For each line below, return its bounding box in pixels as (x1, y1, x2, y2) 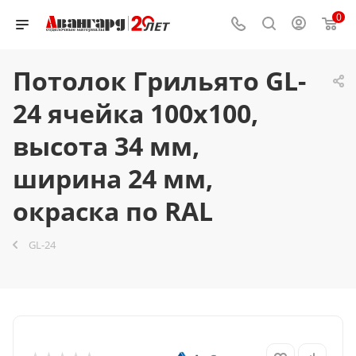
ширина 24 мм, (13, 161, 213, 195)
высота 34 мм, (13, 129, 199, 163)
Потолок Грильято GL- (13, 64, 306, 98)
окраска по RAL (13, 194, 213, 228)
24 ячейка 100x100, (13, 96, 258, 130)
